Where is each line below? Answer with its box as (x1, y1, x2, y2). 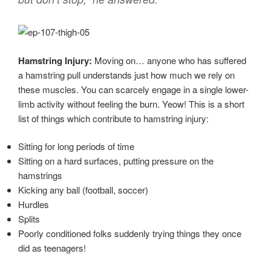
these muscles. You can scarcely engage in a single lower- (18, 82, 249, 96)
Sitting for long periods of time (18, 140, 134, 153)
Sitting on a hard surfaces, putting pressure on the (18, 154, 214, 168)
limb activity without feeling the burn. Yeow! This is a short (18, 97, 244, 110)
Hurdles (18, 198, 49, 211)
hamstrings (18, 169, 62, 182)
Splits (18, 212, 40, 226)
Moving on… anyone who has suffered (92, 53, 246, 67)
